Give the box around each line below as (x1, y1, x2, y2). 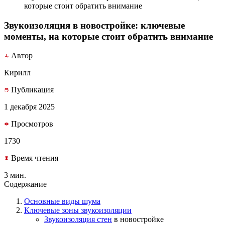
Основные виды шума (24, 197, 100, 206)
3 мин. (4, 171, 26, 180)
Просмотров (9, 120, 53, 129)
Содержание (4, 180, 47, 189)
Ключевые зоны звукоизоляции (24, 206, 132, 215)
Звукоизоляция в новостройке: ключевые (4, 20, 185, 31)
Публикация (9, 85, 54, 94)
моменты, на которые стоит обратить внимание (4, 31, 213, 42)
